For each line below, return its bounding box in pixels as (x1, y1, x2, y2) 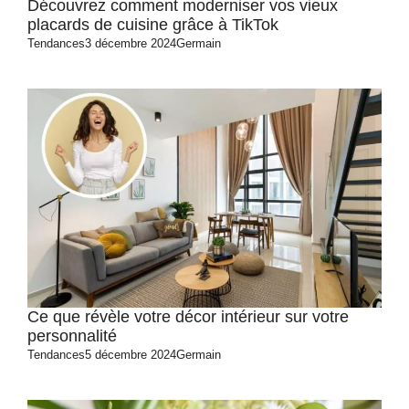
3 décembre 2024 (85, 37, 176, 50)
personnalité (27, 327, 117, 345)
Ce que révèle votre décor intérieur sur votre (27, 308, 349, 326)
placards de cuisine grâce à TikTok (27, 16, 278, 34)
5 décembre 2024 (85, 348, 176, 362)
